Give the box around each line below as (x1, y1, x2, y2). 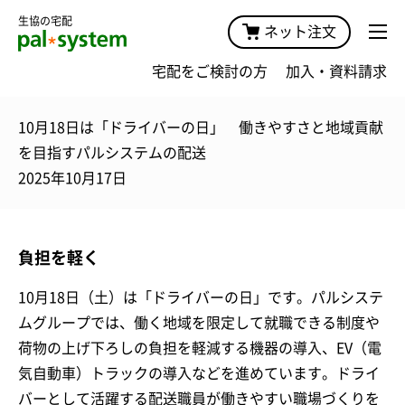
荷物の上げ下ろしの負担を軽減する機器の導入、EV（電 (18, 340, 381, 355)
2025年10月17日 (18, 170, 127, 185)
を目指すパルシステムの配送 (18, 145, 206, 160)
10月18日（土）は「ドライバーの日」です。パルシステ (18, 289, 383, 305)
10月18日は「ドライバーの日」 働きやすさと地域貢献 (18, 119, 383, 135)
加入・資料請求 (286, 63, 387, 79)
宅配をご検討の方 (152, 63, 268, 79)
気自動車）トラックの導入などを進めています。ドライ (18, 365, 380, 381)
